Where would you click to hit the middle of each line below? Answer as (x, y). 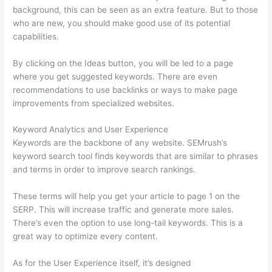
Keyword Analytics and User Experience (91, 130)
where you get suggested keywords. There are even (115, 76)
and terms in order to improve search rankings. (104, 170)
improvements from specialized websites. (94, 103)
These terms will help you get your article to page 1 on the (127, 196)
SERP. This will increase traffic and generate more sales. (124, 210)
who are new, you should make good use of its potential (122, 23)
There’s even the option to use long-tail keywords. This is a (128, 223)
